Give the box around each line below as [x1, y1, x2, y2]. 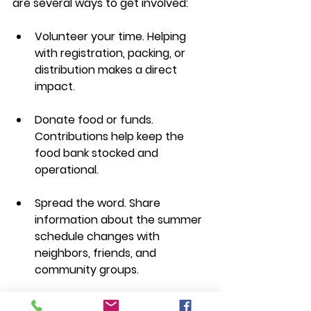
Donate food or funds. [35, 112, 156, 128]
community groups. [35, 262, 139, 278]
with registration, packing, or [35, 45, 188, 62]
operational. [35, 162, 99, 178]
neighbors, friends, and [35, 245, 159, 262]
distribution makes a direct [35, 62, 180, 78]
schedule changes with [35, 228, 162, 245]
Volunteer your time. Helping [35, 28, 189, 45]
